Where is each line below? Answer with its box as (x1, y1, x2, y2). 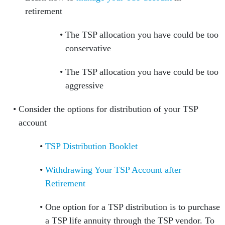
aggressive (65, 80, 106, 91)
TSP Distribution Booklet (45, 141, 138, 152)
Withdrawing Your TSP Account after (45, 165, 181, 175)
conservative (65, 43, 116, 54)
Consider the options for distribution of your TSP (18, 104, 198, 115)
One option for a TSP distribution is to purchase (45, 202, 220, 212)
